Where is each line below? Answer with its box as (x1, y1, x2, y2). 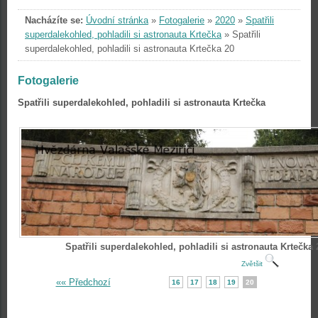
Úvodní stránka (86, 15, 148, 26)
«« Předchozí (55, 277, 111, 287)
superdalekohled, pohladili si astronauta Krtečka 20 (25, 43, 234, 54)
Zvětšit (241, 260, 265, 268)
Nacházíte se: (25, 15, 83, 26)
